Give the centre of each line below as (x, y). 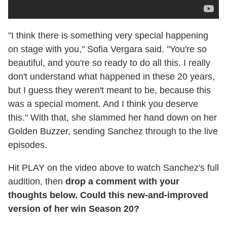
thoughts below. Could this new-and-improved (108, 195)
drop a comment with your (122, 182)
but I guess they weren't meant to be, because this (109, 90)
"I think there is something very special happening (108, 36)
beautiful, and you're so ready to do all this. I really (109, 63)
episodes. (28, 145)
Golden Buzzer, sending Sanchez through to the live (113, 131)
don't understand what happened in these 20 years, (111, 77)
